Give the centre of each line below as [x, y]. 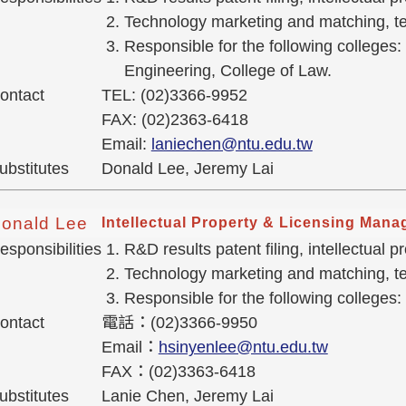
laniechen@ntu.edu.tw [232, 145]
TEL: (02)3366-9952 [174, 96]
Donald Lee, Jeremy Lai [187, 169]
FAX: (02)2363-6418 [174, 120]
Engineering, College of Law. [227, 71]
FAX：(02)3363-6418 [178, 372]
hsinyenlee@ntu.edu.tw [243, 348]
